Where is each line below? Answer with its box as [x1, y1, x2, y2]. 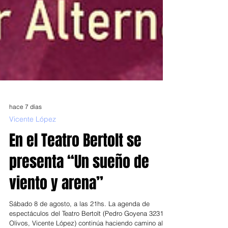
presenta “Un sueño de [9, 199, 149, 222]
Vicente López [9, 163, 56, 173]
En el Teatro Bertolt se [9, 178, 141, 201]
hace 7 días [9, 151, 42, 159]
